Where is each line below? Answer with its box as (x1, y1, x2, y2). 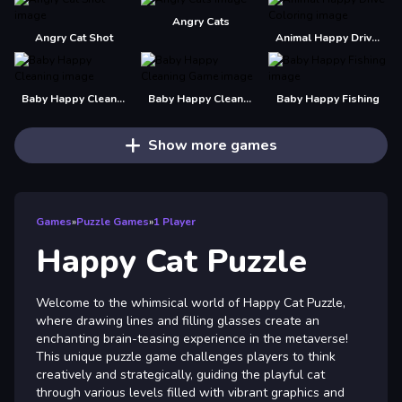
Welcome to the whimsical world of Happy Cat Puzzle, (36, 294, 345, 311)
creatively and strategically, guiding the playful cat (36, 366, 325, 383)
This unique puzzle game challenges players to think (36, 348, 336, 365)
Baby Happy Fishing (275, 92, 380, 106)
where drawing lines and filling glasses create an (36, 312, 319, 329)
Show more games (147, 135, 277, 155)
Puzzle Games (76, 214, 149, 229)
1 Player (153, 214, 196, 229)
